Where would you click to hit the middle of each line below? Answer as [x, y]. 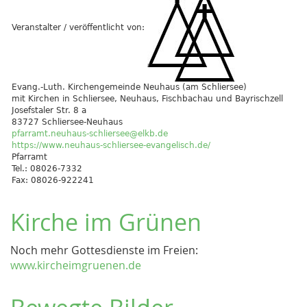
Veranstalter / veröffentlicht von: [79, 27]
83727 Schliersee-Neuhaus [67, 122]
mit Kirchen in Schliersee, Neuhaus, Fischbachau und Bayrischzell [147, 99]
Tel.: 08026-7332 [47, 169]
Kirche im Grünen [106, 222]
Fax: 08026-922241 [53, 180]
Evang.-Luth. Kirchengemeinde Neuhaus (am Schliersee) [129, 87]
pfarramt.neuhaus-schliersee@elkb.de [90, 134]
